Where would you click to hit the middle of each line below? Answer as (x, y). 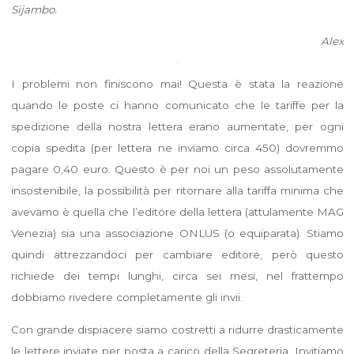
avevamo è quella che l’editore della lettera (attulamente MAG (177, 211)
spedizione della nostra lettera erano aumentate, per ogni (177, 126)
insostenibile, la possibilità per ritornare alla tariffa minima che (177, 190)
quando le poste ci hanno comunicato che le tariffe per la (177, 105)
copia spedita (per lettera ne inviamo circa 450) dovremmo (177, 147)
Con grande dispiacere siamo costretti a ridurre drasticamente (177, 329)
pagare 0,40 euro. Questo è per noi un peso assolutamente (177, 169)
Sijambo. (34, 9)
